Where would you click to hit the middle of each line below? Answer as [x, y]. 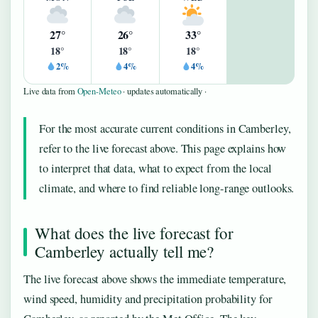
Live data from [50, 92]
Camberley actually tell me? [125, 252]
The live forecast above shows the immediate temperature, [155, 279]
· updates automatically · [164, 92]
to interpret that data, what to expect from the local [155, 169]
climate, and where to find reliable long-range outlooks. [167, 188]
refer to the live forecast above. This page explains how [163, 149]
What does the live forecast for [134, 233]
